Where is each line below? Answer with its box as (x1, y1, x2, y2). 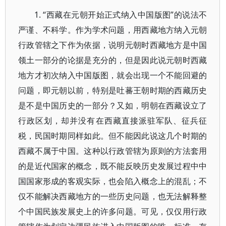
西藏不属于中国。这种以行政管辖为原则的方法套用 (18, 145, 207, 156)
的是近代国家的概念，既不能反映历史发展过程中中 (18, 160, 207, 172)
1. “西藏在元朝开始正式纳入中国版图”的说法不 (34, 9, 207, 20)
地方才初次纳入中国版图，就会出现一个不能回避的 (18, 70, 207, 81)
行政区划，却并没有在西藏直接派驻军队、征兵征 (18, 115, 207, 126)
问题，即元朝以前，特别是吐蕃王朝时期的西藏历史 (18, 85, 207, 96)
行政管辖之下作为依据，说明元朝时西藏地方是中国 (18, 39, 207, 50)
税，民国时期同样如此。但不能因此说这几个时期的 (18, 130, 207, 141)
